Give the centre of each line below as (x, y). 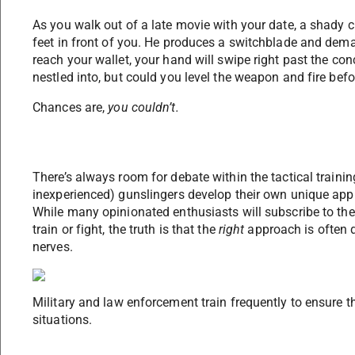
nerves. (53, 247)
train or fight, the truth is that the (126, 230)
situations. (63, 320)
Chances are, (71, 108)
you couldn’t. (143, 108)
